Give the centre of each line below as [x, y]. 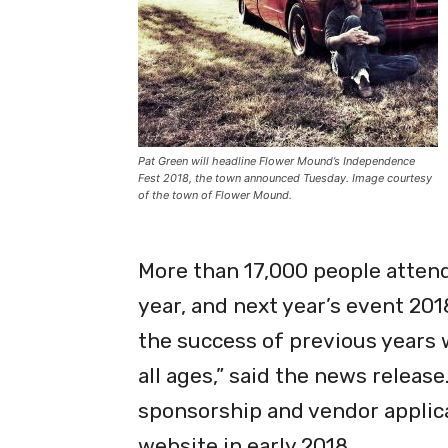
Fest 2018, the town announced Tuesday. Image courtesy [285, 177]
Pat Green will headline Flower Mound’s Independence [276, 160]
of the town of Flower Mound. [215, 194]
